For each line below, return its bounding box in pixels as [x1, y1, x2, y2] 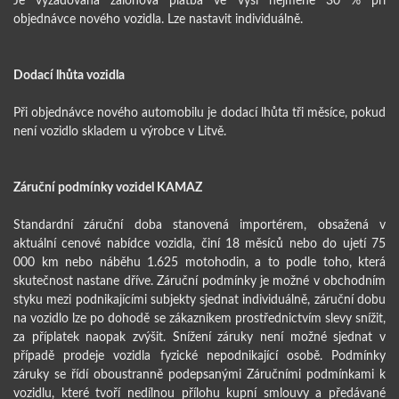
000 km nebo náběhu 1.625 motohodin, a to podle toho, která [13, 252, 386, 270]
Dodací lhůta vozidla [13, 65, 125, 83]
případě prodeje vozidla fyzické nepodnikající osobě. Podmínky [13, 346, 386, 363]
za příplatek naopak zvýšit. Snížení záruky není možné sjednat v [13, 327, 386, 345]
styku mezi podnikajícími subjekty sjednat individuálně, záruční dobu [13, 289, 386, 307]
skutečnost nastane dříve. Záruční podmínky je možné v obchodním [13, 271, 386, 289]
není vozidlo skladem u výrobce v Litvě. [13, 121, 226, 139]
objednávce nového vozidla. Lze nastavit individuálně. [13, 9, 303, 27]
